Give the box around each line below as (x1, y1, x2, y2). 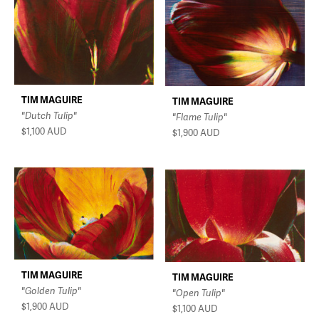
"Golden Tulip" (21, 284, 81, 298)
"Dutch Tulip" (21, 109, 77, 122)
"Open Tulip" (172, 286, 225, 300)
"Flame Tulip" (172, 110, 227, 124)
